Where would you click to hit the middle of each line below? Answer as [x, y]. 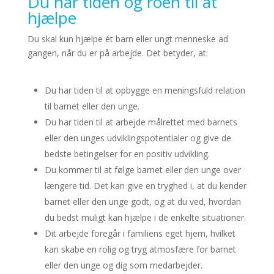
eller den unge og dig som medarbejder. [123, 265]
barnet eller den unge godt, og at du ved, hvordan [143, 201]
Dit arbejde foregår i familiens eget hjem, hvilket [140, 233]
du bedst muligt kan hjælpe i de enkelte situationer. [145, 217]
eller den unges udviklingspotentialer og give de [138, 138]
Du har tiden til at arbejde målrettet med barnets [141, 122]
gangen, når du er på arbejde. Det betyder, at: [117, 53]
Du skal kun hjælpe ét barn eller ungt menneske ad [128, 39]
